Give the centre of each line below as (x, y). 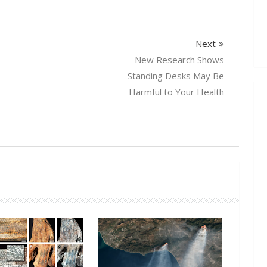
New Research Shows (179, 60)
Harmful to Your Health (176, 92)
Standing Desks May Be (176, 76)
